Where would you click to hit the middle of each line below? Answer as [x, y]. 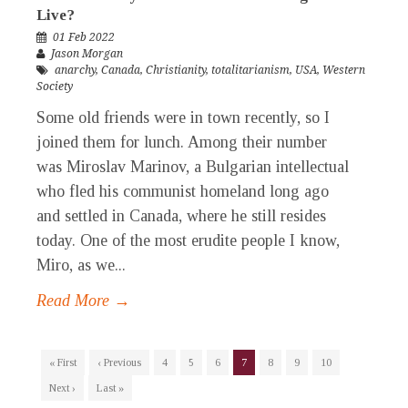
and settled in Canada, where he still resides [181, 216]
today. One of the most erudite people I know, [188, 241]
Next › [62, 388]
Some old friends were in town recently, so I [183, 118]
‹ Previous [119, 363]
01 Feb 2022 [84, 38]
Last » [110, 388]
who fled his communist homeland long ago [183, 192]
